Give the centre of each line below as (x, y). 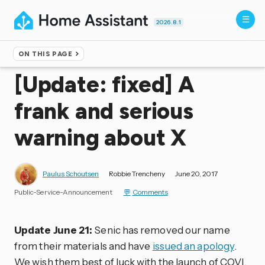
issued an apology (193, 246)
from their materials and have (83, 246)
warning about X (101, 138)
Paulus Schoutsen (71, 174)
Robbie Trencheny (137, 174)
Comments (150, 192)
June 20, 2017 (196, 174)
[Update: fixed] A (104, 85)
